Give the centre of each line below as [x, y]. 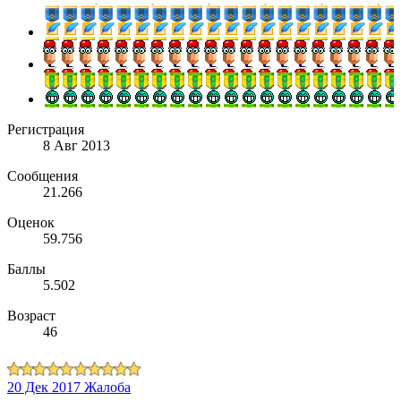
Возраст [31, 315]
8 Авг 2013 [77, 145]
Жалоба [107, 387]
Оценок [31, 222]
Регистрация [46, 129]
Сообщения [43, 175]
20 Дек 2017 [44, 387]
